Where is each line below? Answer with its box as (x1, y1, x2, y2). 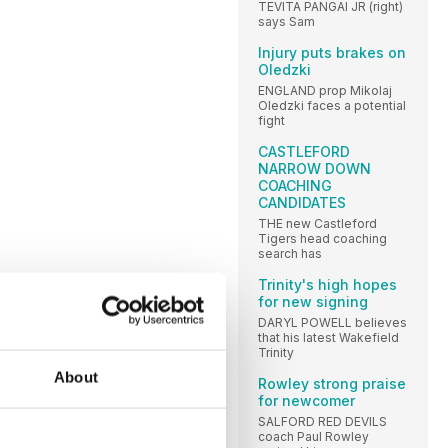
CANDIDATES (258, 193, 346, 211)
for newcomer (258, 391, 355, 409)
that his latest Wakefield (258, 329, 399, 345)
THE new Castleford (258, 215, 377, 231)
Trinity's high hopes (258, 275, 397, 293)
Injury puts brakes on (258, 43, 406, 61)
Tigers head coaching (258, 230, 387, 246)
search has (258, 245, 322, 261)
